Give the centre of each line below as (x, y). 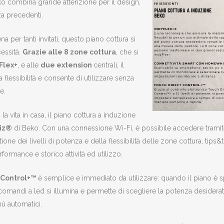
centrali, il (109, 65)
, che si (127, 52)
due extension (67, 65)
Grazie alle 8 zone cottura (69, 52)
